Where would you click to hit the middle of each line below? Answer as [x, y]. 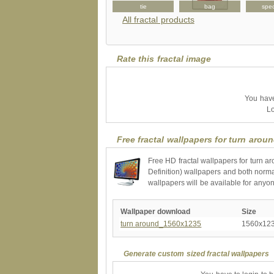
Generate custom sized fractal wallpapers [197, 254]
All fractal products [158, 20]
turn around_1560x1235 [161, 224]
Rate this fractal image [164, 59]
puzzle [76, 6]
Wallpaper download [155, 211]
